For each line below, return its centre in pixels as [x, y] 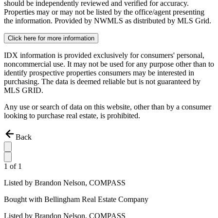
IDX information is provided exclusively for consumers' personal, [104, 55]
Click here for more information [51, 38]
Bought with [24, 200]
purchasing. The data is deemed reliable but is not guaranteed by [102, 82]
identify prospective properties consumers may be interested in [99, 73]
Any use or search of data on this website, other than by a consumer [108, 107]
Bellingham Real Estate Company [96, 200]
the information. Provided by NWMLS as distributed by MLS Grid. [108, 21]
